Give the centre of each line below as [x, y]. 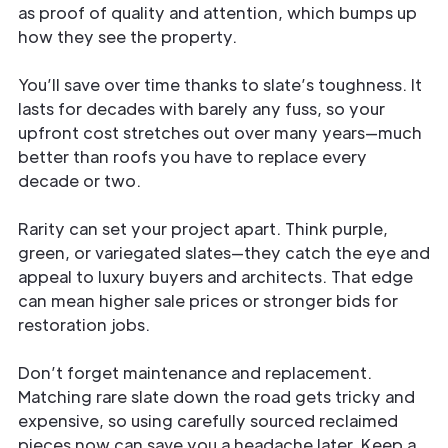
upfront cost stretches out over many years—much [220, 132]
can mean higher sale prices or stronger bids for [208, 300]
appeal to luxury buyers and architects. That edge [215, 276]
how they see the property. [127, 36]
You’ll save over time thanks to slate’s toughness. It [220, 84]
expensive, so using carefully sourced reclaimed [208, 420]
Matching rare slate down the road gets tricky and [216, 396]
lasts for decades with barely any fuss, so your [201, 108]
